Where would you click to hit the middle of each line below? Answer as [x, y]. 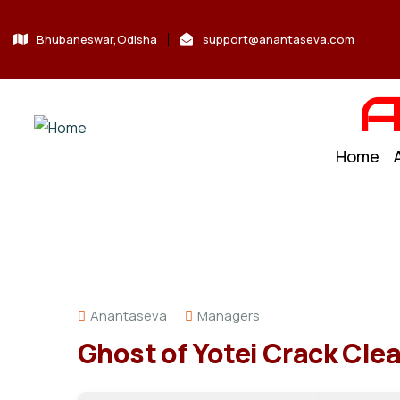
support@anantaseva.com [279, 39]
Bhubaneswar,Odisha [96, 39]
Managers [229, 316]
